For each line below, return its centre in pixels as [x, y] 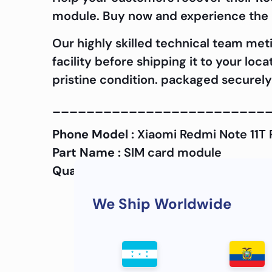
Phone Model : [93, 134]
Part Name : [88, 152]
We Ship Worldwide [162, 204]
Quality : [78, 171]
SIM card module [172, 152]
